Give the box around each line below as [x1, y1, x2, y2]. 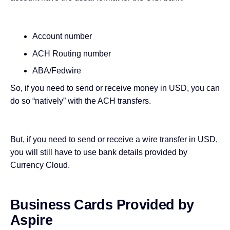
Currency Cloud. [10, 160, 70, 169]
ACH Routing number [32, 49, 111, 58]
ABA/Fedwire [32, 66, 81, 75]
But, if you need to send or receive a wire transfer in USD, [10, 135, 218, 144]
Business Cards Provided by [10, 197, 194, 213]
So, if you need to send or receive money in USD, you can [10, 83, 220, 92]
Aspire [10, 212, 53, 228]
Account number [32, 32, 92, 41]
